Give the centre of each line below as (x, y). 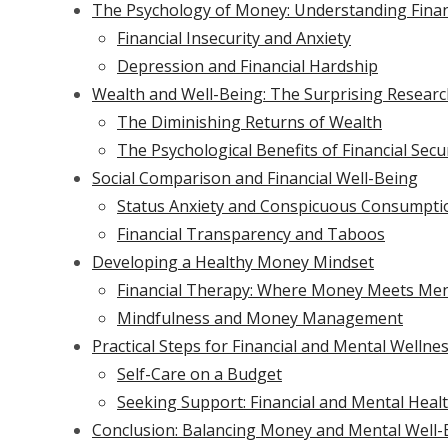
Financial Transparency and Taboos (251, 234)
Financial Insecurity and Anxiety (234, 38)
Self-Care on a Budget (199, 374)
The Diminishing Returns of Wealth (249, 122)
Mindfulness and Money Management (260, 318)
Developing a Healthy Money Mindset (233, 262)
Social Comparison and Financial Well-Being (255, 178)
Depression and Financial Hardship (247, 66)
